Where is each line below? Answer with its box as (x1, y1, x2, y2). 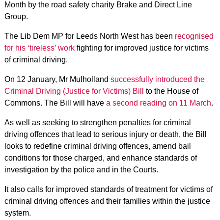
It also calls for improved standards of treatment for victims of (4, 185, 213, 193)
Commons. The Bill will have (4, 99, 106, 107)
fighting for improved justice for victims (74, 44, 209, 52)
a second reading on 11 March (106, 99, 211, 107)
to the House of (143, 87, 198, 95)
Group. (4, 12, 28, 21)
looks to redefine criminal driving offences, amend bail (4, 142, 191, 150)
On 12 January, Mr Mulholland (4, 75, 110, 83)
